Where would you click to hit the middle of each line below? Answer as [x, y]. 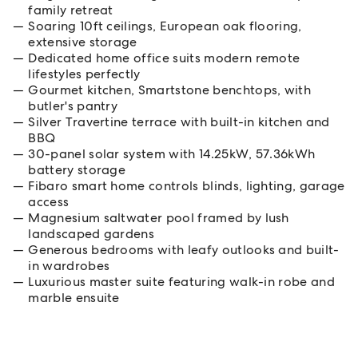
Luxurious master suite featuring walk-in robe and [182, 282]
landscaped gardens [91, 234]
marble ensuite [74, 298]
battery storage [77, 170]
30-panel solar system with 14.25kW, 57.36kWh [172, 154]
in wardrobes [69, 266]
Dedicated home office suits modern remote [164, 58]
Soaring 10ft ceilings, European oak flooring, [165, 26]
